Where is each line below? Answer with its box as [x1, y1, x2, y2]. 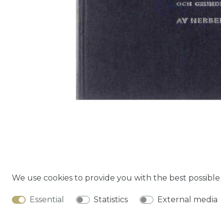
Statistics [94, 195, 128, 204]
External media [157, 195, 218, 204]
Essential [30, 195, 64, 204]
